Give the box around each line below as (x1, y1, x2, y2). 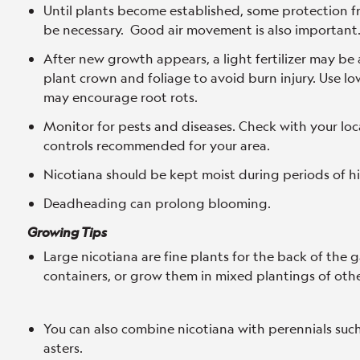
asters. (43, 339, 83, 356)
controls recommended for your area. (43, 137, 270, 153)
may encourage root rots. (43, 88, 198, 105)
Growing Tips (27, 223, 107, 240)
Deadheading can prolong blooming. (43, 194, 271, 211)
